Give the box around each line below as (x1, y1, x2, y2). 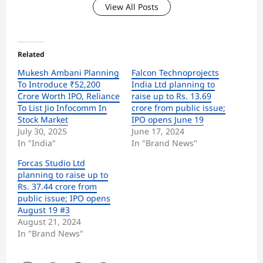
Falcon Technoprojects (131, 67, 219, 79)
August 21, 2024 (18, 216, 81, 228)
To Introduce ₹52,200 (18, 79, 100, 90)
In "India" (18, 137, 56, 149)
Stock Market (18, 114, 68, 126)
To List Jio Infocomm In (18, 102, 107, 114)
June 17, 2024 (131, 126, 184, 137)
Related (18, 49, 45, 60)
